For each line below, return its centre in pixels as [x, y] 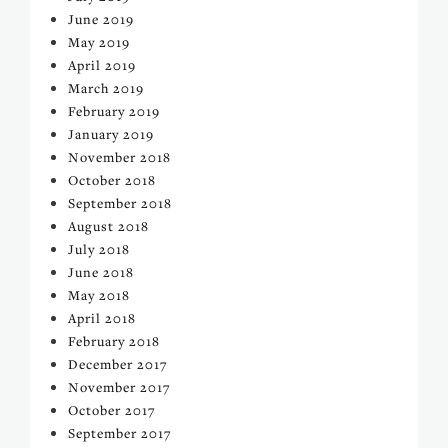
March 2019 [106, 88]
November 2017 [119, 387]
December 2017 [118, 364]
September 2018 [120, 203]
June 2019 [101, 19]
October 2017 [112, 410]
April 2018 [102, 318]
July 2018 [99, 249]
